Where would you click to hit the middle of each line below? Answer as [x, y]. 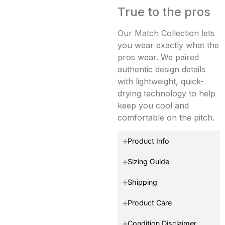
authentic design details [161, 69]
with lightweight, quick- [161, 81]
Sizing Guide [148, 161]
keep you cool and [153, 105]
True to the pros [164, 12]
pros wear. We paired [158, 57]
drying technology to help [166, 93]
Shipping [142, 182]
